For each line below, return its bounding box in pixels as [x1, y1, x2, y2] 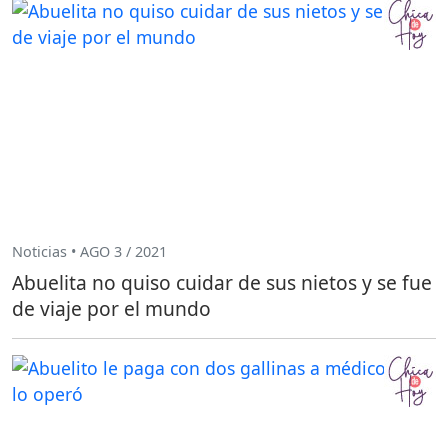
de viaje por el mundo [12, 295, 211, 323]
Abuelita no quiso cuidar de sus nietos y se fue [12, 269, 432, 297]
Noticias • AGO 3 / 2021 [12, 241, 167, 261]
